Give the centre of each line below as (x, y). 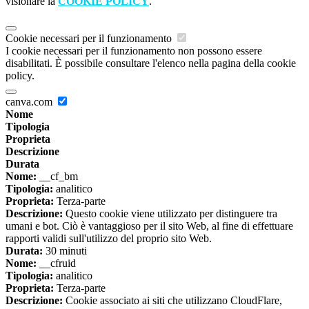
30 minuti (65, 250)
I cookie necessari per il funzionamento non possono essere (134, 50)
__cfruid (56, 263)
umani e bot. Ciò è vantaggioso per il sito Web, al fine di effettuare (149, 226)
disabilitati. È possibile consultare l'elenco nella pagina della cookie (151, 63)
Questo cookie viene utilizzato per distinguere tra (170, 213)
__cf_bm (57, 176)
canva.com (30, 101)
